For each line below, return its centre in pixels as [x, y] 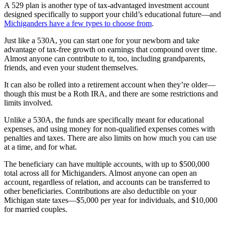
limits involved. [28, 102]
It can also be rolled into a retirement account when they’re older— [110, 84]
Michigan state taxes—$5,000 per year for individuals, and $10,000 [111, 200]
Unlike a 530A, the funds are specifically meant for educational [104, 120]
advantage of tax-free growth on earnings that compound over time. [110, 49]
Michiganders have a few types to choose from [78, 23]
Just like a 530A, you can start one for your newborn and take [102, 40]
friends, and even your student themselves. [71, 67]
